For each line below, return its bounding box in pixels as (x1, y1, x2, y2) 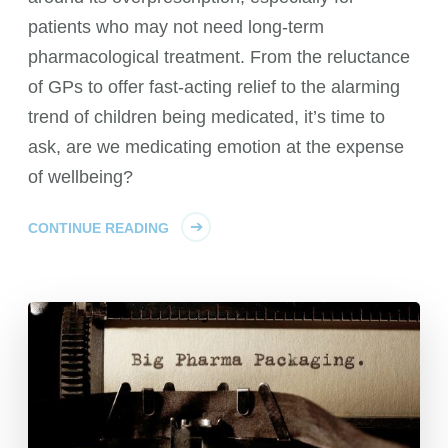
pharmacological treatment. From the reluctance (28, 46, 411, 67)
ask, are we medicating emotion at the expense (28, 136, 405, 157)
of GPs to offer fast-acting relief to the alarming (28, 76, 401, 97)
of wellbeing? (28, 166, 134, 187)
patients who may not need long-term (28, 16, 325, 37)
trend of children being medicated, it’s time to (28, 106, 386, 127)
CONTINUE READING (28, 219, 170, 236)
